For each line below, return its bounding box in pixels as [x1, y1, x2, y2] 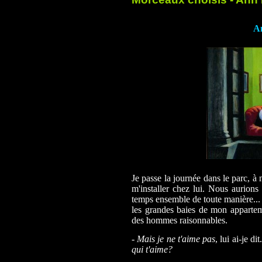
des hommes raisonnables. [132, 215, 227, 225]
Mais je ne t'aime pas [137, 233, 216, 244]
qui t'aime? [132, 244, 173, 254]
